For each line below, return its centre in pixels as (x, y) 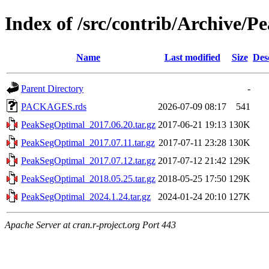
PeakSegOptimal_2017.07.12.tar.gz (88, 160)
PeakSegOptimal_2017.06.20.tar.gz (88, 124)
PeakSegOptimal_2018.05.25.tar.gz (88, 178)
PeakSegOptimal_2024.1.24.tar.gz (86, 196)
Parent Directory (52, 88)
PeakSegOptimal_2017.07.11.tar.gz (88, 142)
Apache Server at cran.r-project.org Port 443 (90, 225)
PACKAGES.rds (54, 106)
